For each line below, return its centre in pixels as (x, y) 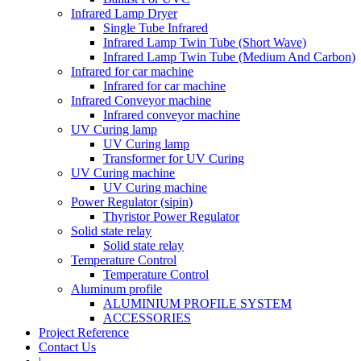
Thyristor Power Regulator (171, 216)
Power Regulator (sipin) (132, 202)
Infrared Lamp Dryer (124, 13)
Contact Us (67, 347)
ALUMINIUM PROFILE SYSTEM (197, 303)
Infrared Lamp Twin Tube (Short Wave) (205, 42)
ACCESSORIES (147, 318)
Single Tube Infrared (156, 28)
